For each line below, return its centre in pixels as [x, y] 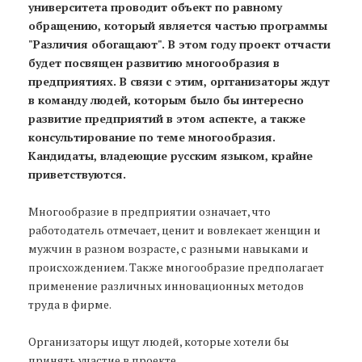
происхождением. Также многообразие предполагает [176, 267]
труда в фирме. [71, 304]
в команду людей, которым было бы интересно [166, 99]
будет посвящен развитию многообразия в [154, 62]
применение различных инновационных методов [166, 285]
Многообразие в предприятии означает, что [149, 211]
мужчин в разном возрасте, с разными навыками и [168, 248]
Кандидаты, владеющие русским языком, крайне [170, 155]
